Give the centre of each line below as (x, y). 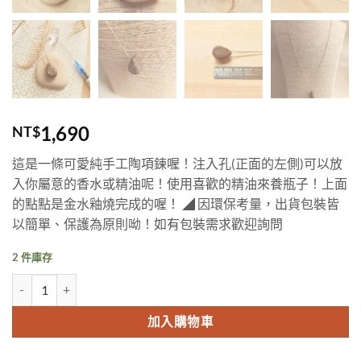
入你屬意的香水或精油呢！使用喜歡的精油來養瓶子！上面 (180, 183)
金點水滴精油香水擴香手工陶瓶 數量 (103, 282)
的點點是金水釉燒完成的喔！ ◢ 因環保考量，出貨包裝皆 (176, 203)
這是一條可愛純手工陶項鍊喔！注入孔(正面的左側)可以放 (177, 163)
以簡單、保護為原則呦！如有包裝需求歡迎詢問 (147, 223)
